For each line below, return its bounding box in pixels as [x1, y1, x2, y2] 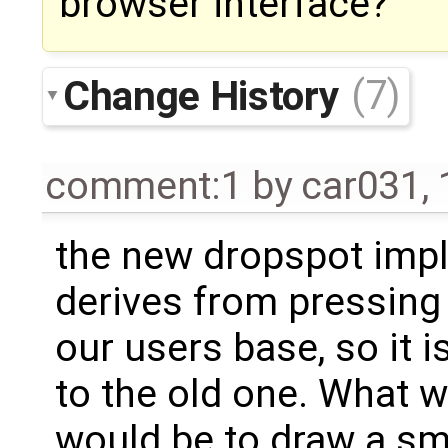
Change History [63, 71, 348, 120]
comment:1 [45, 162, 243, 209]
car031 [301, 162, 422, 209]
